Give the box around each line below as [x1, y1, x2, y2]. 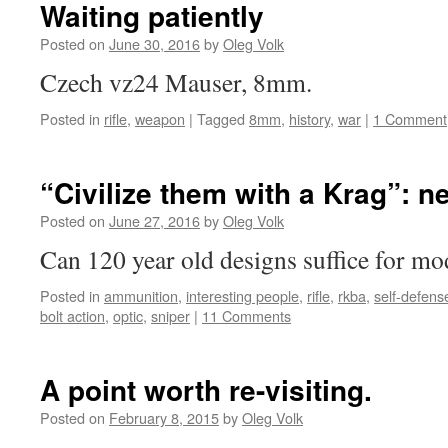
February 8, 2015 [109, 407, 219, 428]
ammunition [104, 285, 178, 306]
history [289, 108, 330, 129]
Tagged [197, 108, 245, 129]
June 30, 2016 [109, 33, 200, 54]
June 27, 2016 [109, 210, 200, 231]
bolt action [40, 305, 105, 326]
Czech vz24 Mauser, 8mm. [40, 65, 312, 99]
